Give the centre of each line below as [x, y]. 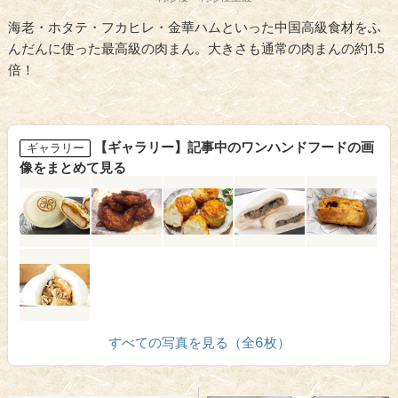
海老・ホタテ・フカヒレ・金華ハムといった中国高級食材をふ [195, 28]
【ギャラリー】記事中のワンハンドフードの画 [234, 147]
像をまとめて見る [73, 167]
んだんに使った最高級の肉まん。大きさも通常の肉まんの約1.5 [197, 49]
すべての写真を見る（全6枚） [199, 343]
